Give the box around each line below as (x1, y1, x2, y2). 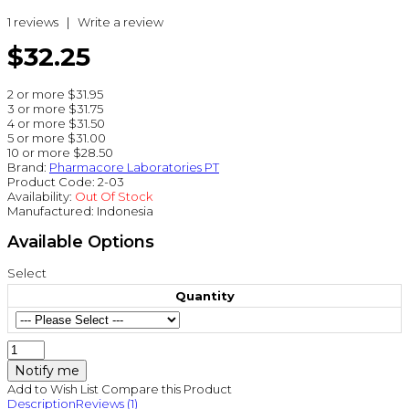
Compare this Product (101, 381, 232, 396)
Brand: (7, 160, 47, 175)
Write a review (78, 15, 163, 30)
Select (7, 265, 47, 280)
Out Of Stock (75, 189, 152, 204)
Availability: (7, 189, 72, 204)
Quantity (174, 288, 235, 303)
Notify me (15, 362, 79, 379)
